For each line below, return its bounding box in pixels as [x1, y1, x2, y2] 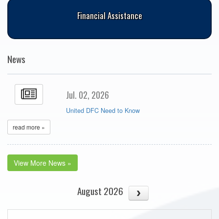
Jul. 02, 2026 [66, 88, 109, 102]
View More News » [14, 158, 71, 168]
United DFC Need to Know [66, 106, 140, 115]
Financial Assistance [77, 9, 142, 22]
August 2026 [77, 184, 124, 198]
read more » [13, 123, 45, 131]
